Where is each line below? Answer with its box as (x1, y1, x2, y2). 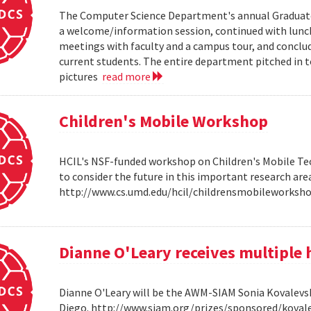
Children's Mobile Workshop (59, 110, 269, 133)
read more (102, 69, 153, 84)
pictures (59, 69, 103, 84)
